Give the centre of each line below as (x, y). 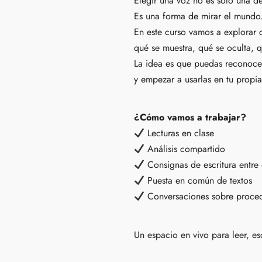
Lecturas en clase (180, 133)
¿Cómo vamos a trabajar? (190, 118)
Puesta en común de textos (199, 181)
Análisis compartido (185, 149)
